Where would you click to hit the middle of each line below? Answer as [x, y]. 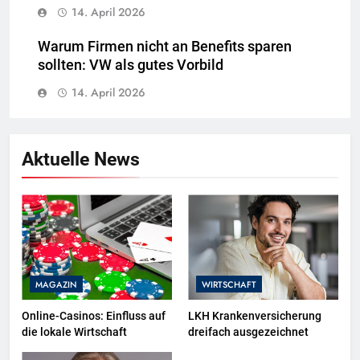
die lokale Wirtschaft [74, 331]
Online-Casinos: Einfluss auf [94, 315]
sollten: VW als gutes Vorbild [131, 65]
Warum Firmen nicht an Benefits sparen [165, 47]
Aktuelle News [81, 160]
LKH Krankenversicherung [255, 315]
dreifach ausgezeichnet [248, 331]
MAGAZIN [56, 284]
